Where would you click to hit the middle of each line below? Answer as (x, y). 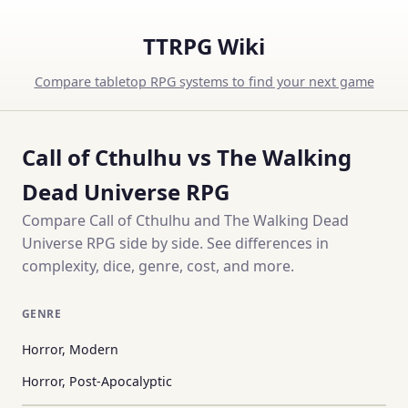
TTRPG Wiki (204, 46)
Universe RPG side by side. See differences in (175, 243)
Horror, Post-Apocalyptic (97, 381)
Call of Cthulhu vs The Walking (187, 157)
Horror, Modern (70, 349)
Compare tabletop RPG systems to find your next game (204, 82)
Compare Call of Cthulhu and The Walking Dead (185, 220)
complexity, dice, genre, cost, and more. (158, 266)
